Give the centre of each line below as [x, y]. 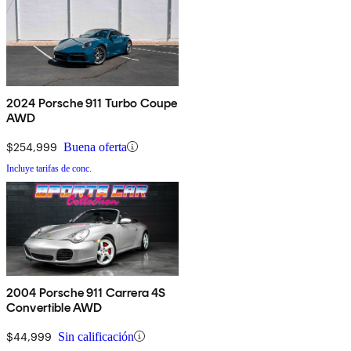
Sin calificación [96, 336]
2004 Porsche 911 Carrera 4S [86, 292]
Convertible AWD [54, 307]
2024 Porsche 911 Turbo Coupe [92, 103]
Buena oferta [95, 147]
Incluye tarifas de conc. [49, 168]
